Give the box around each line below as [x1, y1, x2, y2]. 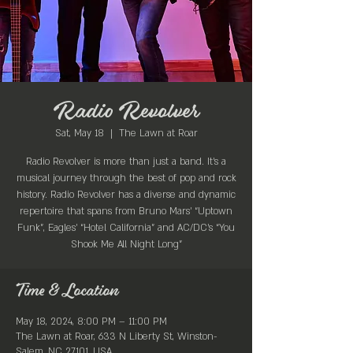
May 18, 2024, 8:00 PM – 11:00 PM [16, 315, 167, 328]
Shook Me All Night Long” [70, 238, 182, 251]
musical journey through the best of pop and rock [16, 172, 236, 184]
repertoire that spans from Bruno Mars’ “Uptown [20, 205, 232, 217]
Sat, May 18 [54, 127, 104, 139]
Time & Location [16, 284, 119, 299]
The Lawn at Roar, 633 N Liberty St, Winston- [16, 330, 217, 343]
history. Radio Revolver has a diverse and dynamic [17, 188, 236, 201]
